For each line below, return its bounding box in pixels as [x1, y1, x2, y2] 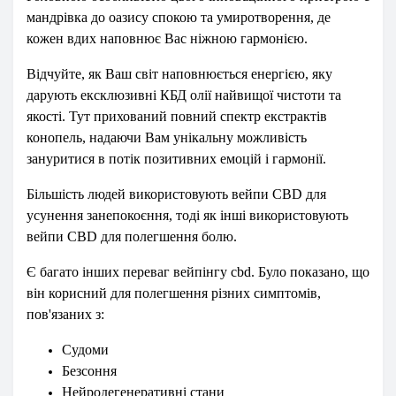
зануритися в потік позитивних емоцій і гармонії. [27, 151, 326, 166]
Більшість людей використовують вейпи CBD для [27, 187, 326, 202]
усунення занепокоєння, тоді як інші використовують [27, 208, 348, 223]
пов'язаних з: [27, 307, 104, 322]
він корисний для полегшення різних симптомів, [27, 286, 321, 301]
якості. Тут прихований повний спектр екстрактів [27, 109, 327, 124]
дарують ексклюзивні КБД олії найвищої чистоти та [27, 88, 341, 103]
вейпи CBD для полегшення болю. [27, 229, 237, 244]
